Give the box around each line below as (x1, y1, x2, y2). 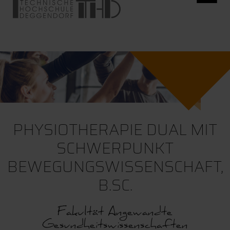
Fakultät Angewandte (57, 207, 172, 220)
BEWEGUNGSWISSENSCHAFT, (7, 155, 223, 179)
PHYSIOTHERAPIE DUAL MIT (13, 118, 217, 142)
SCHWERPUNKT (56, 136, 174, 160)
